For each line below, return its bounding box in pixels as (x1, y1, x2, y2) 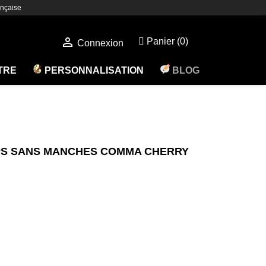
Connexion (77, 37, 123, 48)
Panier (147, 36, 175, 47)
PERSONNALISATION (42, 65, 144, 75)
